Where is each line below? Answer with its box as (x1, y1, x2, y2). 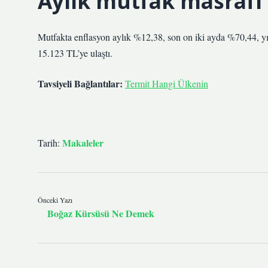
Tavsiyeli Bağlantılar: (38, 77, 123, 90)
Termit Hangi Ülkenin (125, 77, 208, 90)
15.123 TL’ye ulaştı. (38, 47, 112, 59)
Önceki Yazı (38, 195, 72, 205)
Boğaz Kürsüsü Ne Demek (47, 206, 154, 220)
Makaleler (62, 136, 103, 150)
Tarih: (38, 136, 62, 149)
